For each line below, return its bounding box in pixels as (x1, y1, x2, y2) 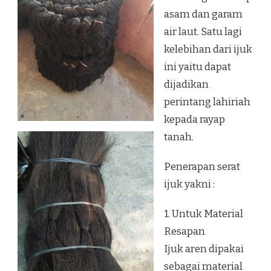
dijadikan (164, 78, 209, 91)
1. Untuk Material (164, 207, 243, 221)
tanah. (164, 131, 194, 144)
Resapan (164, 225, 205, 238)
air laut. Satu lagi (164, 25, 242, 39)
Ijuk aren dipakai (164, 243, 244, 256)
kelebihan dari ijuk (164, 43, 252, 56)
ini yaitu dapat (164, 60, 231, 74)
